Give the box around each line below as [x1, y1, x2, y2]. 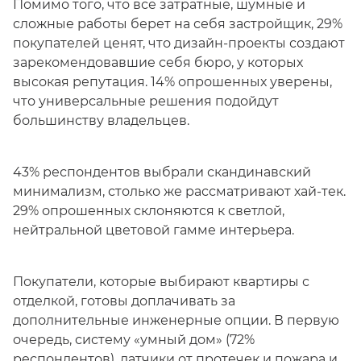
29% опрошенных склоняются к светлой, [13, 203, 284, 218]
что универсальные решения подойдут [13, 93, 279, 109]
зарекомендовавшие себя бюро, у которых [13, 55, 303, 70]
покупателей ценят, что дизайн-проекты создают [13, 35, 345, 51]
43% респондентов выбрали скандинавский [13, 164, 311, 180]
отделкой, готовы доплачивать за [13, 293, 235, 309]
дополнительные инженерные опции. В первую [13, 313, 339, 328]
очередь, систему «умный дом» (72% [13, 332, 255, 347]
